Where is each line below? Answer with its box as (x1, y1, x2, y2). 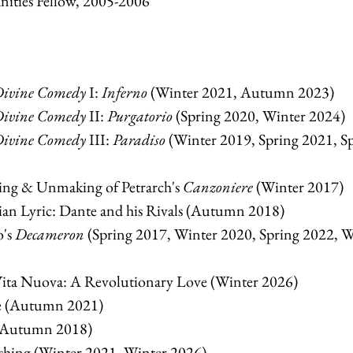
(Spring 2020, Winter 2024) (173, 105, 345, 126)
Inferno (102, 81, 147, 102)
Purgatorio (107, 105, 173, 126)
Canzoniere (183, 176, 253, 197)
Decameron (15, 223, 84, 244)
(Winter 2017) (253, 176, 344, 197)
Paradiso (113, 128, 165, 150)
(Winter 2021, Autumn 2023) (147, 81, 334, 102)
